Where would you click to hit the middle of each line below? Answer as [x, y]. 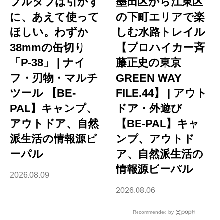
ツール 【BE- [43, 93]
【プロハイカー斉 [161, 47]
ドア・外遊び [149, 108]
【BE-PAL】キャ [158, 123]
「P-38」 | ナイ [48, 62]
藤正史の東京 [149, 62]
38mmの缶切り [48, 47]
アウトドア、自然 [54, 123]
